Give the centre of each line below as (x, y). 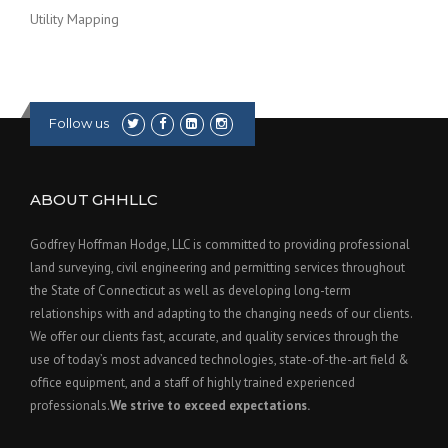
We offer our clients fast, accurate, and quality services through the (214, 336)
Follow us (78, 122)
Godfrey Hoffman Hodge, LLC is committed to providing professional (220, 244)
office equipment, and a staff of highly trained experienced (192, 382)
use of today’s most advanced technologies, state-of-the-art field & (219, 359)
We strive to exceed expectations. (210, 405)
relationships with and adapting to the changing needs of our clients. (221, 313)
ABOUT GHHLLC (94, 199)
